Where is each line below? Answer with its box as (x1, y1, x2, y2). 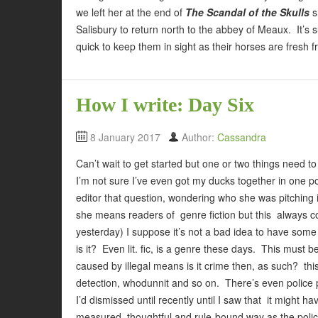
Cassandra (217, 130, 266, 145)
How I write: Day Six (76, 94, 254, 116)
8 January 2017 (90, 130, 160, 145)
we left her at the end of (76, 4, 185, 19)
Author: (182, 130, 217, 145)
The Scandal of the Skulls (185, 4, 309, 19)
